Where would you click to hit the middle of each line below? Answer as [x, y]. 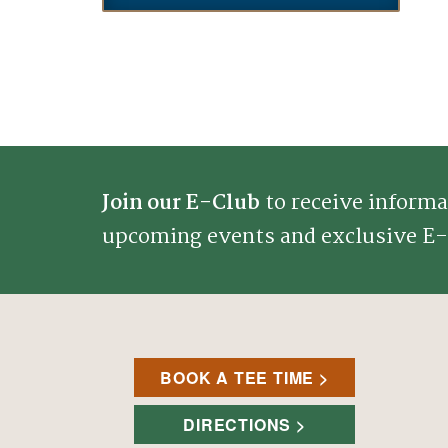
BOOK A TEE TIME [237, 377]
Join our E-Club [181, 202]
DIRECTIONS [237, 424]
